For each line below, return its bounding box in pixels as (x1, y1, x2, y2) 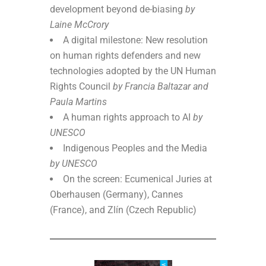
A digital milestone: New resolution (63, 34, 208, 46)
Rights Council (50, 80, 113, 92)
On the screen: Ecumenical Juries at (63, 173, 212, 185)
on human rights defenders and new (50, 49, 201, 61)
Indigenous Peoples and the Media (63, 142, 207, 154)
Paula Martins (50, 96, 107, 107)
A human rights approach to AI (63, 111, 193, 123)
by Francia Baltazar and (113, 80, 208, 92)
